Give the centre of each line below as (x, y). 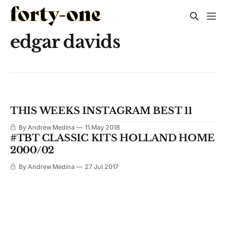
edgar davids (65, 42)
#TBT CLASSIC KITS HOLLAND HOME (113, 138)
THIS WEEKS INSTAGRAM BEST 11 (101, 111)
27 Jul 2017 (102, 167)
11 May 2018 (102, 128)
